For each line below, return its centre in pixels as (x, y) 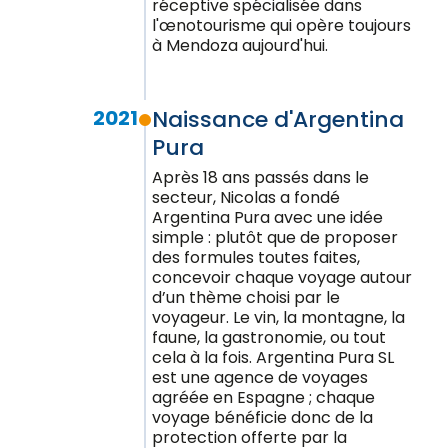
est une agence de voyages (260, 377)
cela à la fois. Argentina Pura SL (273, 357)
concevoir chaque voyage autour (282, 277)
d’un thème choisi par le (246, 297)
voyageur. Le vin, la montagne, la (278, 317)
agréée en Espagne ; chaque (263, 397)
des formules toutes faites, (256, 257)
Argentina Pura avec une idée (267, 217)
